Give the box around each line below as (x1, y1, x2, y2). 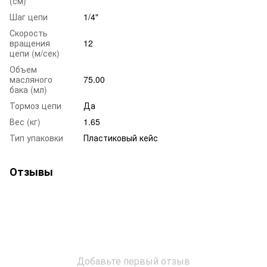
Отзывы (10, 164, 53, 180)
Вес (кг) (10, 116, 41, 128)
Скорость (10, 27, 48, 39)
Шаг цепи (10, 11, 48, 23)
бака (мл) (10, 83, 47, 96)
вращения (10, 37, 50, 49)
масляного (10, 73, 52, 86)
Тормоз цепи (10, 100, 61, 112)
